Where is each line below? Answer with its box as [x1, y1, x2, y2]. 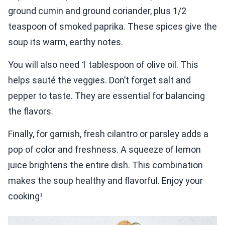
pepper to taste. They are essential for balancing [8, 90, 205, 101]
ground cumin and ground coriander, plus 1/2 [8, 6, 186, 17]
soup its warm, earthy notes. [8, 37, 123, 48]
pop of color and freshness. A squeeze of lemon [8, 144, 201, 155]
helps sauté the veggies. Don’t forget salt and [8, 75, 191, 86]
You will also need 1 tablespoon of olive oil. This [8, 59, 198, 70]
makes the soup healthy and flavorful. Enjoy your [8, 175, 203, 186]
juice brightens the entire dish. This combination [8, 160, 203, 171]
